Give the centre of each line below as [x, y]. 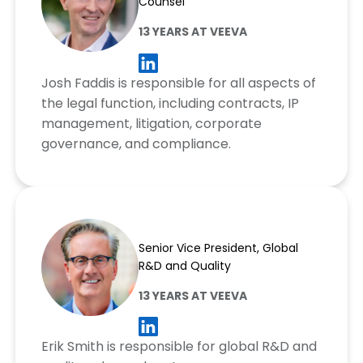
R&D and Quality [184, 265]
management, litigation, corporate [151, 123]
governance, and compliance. [136, 143]
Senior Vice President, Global [218, 248]
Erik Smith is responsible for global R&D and [179, 346]
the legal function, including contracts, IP [170, 103]
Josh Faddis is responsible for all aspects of [178, 83]
